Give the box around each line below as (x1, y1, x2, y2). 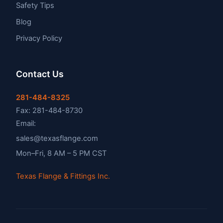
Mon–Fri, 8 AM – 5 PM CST (16, 149, 107, 158)
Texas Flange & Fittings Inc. (16, 172, 110, 181)
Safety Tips (16, 1, 54, 10)
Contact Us (16, 69, 64, 80)
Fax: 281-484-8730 (16, 106, 83, 115)
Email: (16, 119, 36, 128)
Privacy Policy (16, 34, 62, 43)
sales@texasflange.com (16, 134, 98, 143)
